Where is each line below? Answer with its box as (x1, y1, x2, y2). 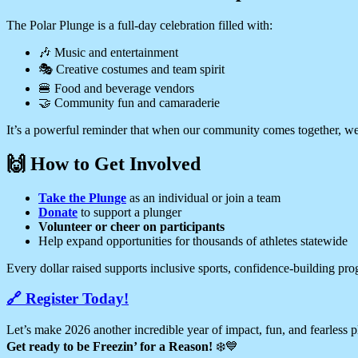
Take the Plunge (38, 190, 126, 205)
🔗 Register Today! (6, 290, 129, 308)
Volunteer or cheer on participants (38, 219, 225, 233)
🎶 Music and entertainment (38, 45, 178, 59)
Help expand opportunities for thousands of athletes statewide (38, 233, 348, 248)
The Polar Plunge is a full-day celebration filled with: (6, 18, 272, 32)
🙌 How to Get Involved (6, 153, 201, 174)
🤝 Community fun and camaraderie (38, 95, 220, 109)
